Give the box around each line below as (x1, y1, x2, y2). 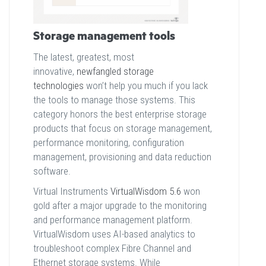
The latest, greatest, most (33, 51, 134, 64)
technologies (33, 80, 84, 92)
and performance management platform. (33, 214, 192, 226)
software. (33, 165, 71, 178)
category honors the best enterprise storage (33, 108, 207, 121)
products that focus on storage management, (33, 122, 212, 135)
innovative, (33, 65, 77, 78)
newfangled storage (77, 65, 154, 78)
